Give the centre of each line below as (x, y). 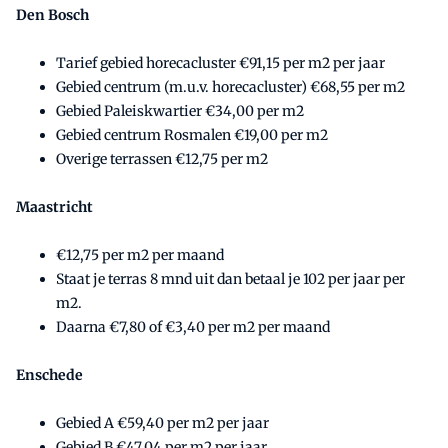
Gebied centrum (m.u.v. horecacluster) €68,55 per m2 (230, 86)
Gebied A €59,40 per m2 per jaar (162, 422)
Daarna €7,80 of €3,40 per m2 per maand (193, 326)
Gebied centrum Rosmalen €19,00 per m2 (192, 134)
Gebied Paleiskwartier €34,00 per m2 (180, 110)
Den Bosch (52, 14)
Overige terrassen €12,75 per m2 (162, 158)
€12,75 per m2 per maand (140, 254)
